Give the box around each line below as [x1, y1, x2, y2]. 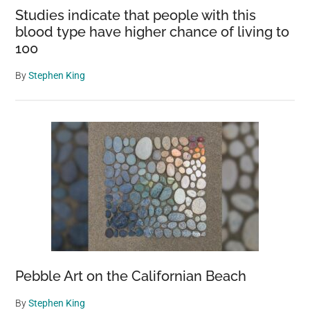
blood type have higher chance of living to [15, 24, 290, 40]
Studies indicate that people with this [15, 7, 257, 24]
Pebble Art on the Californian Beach [15, 268, 247, 284]
